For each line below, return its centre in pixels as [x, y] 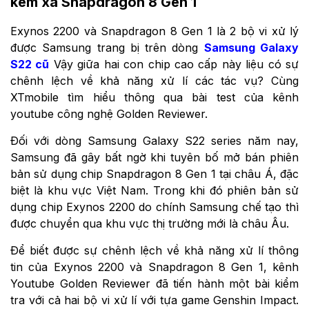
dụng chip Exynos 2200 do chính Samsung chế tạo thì [154, 207]
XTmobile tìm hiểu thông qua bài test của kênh [154, 97]
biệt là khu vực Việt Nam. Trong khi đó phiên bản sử [154, 190]
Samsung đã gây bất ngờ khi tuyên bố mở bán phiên [154, 157]
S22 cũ [30, 64]
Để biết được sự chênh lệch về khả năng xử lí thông [154, 250]
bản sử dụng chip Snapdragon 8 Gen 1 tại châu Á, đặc [154, 173]
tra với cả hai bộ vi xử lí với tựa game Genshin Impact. [154, 300]
